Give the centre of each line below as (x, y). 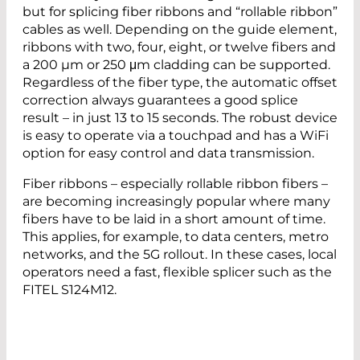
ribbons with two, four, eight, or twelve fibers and (179, 47)
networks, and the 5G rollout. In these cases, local (180, 254)
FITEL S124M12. (70, 289)
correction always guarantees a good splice (160, 100)
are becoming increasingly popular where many (176, 201)
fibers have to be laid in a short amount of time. (174, 219)
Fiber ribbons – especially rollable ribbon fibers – (175, 183)
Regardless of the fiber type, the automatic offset (180, 82)
